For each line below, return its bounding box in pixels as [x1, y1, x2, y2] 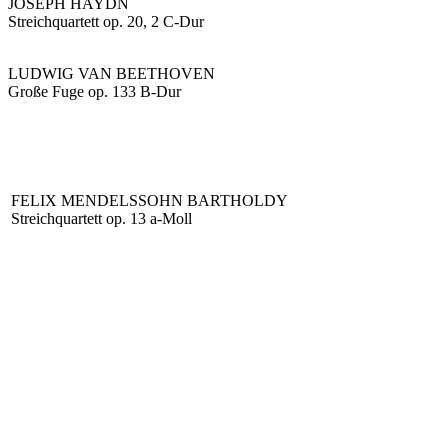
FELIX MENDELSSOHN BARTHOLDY [11, 191, 288, 209]
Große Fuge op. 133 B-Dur [8, 82, 181, 100]
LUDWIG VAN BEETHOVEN [8, 64, 215, 82]
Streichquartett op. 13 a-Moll [11, 209, 192, 227]
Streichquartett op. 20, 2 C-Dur [8, 12, 204, 30]
